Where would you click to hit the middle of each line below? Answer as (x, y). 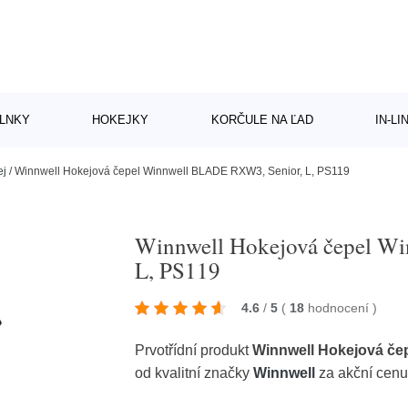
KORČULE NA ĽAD (262, 120)
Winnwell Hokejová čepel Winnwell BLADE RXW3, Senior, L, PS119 (182, 171)
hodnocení (341, 307)
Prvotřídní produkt (194, 350)
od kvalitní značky (194, 372)
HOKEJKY (121, 120)
